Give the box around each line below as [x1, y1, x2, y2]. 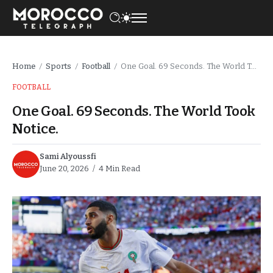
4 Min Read [97, 163, 140, 173]
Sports [46, 61, 71, 71]
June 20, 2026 [40, 163, 89, 173]
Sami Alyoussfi [40, 151, 96, 161]
